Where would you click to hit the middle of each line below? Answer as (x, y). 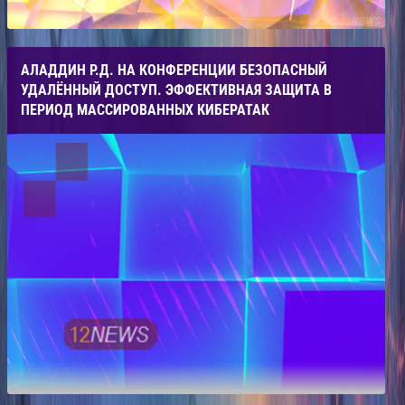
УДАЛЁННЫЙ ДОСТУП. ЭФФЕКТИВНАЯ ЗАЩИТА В (176, 90)
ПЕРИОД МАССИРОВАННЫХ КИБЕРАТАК (145, 110)
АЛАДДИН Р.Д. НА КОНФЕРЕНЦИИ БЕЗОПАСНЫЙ (174, 71)
